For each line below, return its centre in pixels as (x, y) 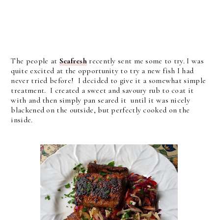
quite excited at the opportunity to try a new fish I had (102, 71)
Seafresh (73, 61)
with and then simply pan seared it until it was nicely (100, 100)
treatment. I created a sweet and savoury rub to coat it (102, 90)
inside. (22, 120)
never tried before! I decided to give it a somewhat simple (109, 81)
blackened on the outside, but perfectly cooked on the (100, 110)
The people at (35, 61)
